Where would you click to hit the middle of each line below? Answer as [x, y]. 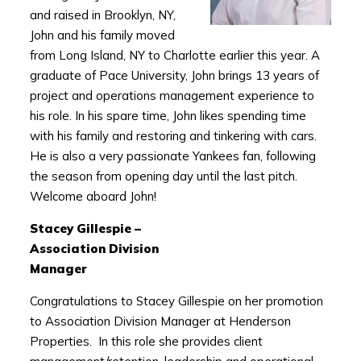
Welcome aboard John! [93, 197]
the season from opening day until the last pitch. [165, 176]
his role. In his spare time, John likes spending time [168, 116]
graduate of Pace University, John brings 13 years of [174, 76]
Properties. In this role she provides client [146, 342]
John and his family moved [102, 35]
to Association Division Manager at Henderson [160, 322]
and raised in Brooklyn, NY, [102, 15]
